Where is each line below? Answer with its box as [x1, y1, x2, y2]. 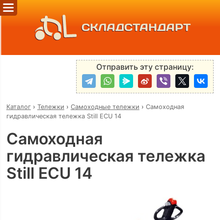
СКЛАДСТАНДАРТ [81, 21, 191, 34]
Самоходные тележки [70, 103, 139, 110]
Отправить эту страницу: [96, 62, 194, 72]
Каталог [6, 103, 31, 110]
